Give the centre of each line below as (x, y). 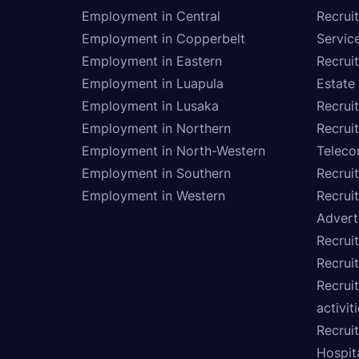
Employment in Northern (156, 128)
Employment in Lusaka (150, 105)
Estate (335, 83)
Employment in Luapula (153, 83)
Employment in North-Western (173, 150)
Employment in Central (151, 16)
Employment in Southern (156, 173)
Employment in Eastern (152, 61)
